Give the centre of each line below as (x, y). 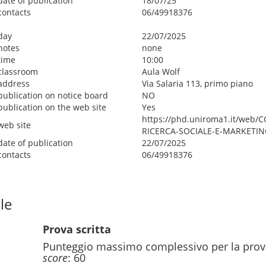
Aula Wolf (161, 72)
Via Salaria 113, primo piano (197, 83)
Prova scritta (77, 229)
